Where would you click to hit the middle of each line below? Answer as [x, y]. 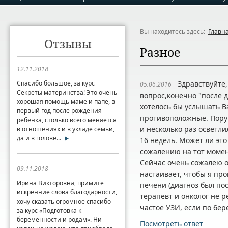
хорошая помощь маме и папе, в [66, 102]
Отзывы [68, 44]
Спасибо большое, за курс [56, 83]
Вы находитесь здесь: [174, 31]
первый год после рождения [59, 111]
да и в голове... [39, 138]
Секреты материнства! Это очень [67, 92]
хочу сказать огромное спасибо [64, 201]
